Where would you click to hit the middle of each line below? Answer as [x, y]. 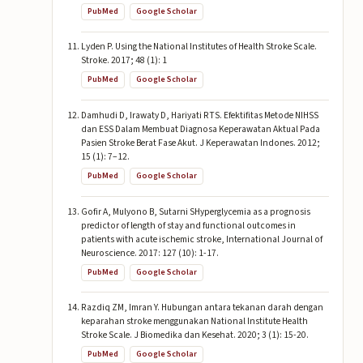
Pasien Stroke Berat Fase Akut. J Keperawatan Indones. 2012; [200, 143]
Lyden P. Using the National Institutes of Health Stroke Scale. [199, 47]
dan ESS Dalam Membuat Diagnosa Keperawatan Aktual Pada [200, 130]
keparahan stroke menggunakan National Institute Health [194, 322]
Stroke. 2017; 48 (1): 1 [124, 61]
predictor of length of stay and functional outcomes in [188, 225]
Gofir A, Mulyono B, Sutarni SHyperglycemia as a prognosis [195, 211]
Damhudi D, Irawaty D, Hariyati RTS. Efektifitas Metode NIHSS [199, 116]
